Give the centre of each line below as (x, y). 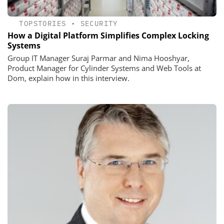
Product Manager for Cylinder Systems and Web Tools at (104, 68)
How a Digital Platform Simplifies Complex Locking (108, 36)
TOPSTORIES (43, 24)
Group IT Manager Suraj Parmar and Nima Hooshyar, (98, 58)
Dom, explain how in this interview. (68, 78)
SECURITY (99, 24)
